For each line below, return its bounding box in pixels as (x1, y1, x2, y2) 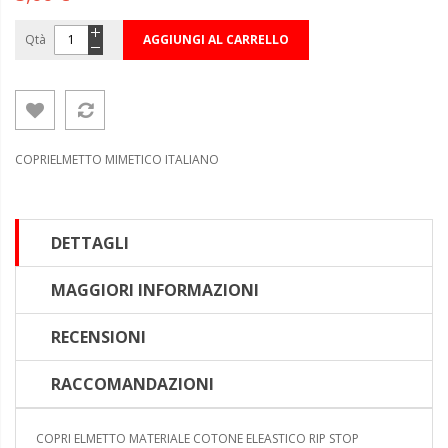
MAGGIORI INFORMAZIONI (51, 278, 259, 301)
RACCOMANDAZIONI (51, 372, 214, 395)
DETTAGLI (51, 231, 129, 254)
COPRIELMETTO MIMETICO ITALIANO (15, 150, 219, 168)
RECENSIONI (51, 325, 146, 348)
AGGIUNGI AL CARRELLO (143, 30, 289, 48)
